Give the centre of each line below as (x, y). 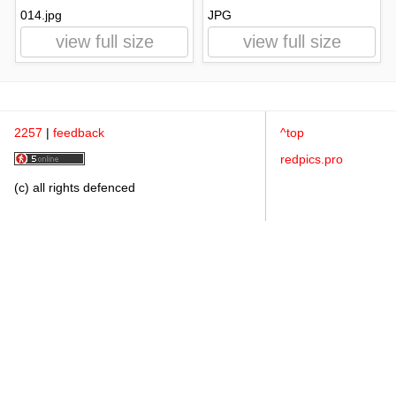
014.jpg (41, 15)
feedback (79, 133)
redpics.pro (312, 159)
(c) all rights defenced (75, 187)
